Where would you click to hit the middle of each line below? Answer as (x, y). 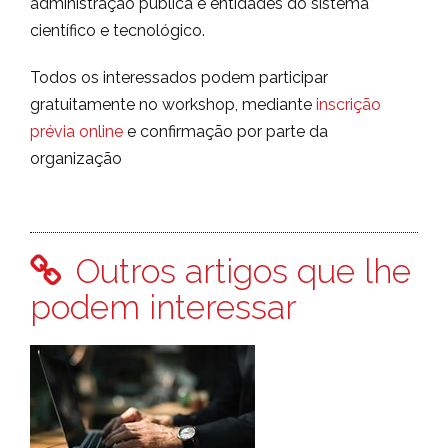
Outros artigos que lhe (239, 271)
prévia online (76, 132)
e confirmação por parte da (225, 132)
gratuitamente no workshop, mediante (173, 105)
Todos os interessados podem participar (179, 78)
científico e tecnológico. (117, 31)
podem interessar (163, 307)
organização (76, 159)
